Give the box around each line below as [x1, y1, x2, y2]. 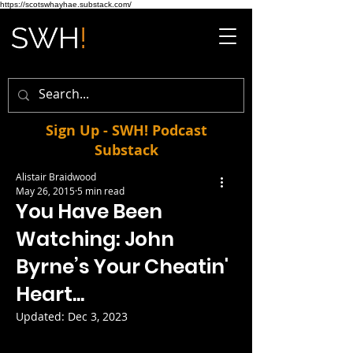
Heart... [16, 281, 84, 308]
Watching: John [16, 225, 174, 253]
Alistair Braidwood [16, 170, 96, 183]
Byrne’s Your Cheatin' [16, 253, 229, 281]
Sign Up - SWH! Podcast [45, 121, 207, 140]
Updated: [16, 309, 68, 324]
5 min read [77, 184, 124, 197]
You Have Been [16, 198, 162, 225]
